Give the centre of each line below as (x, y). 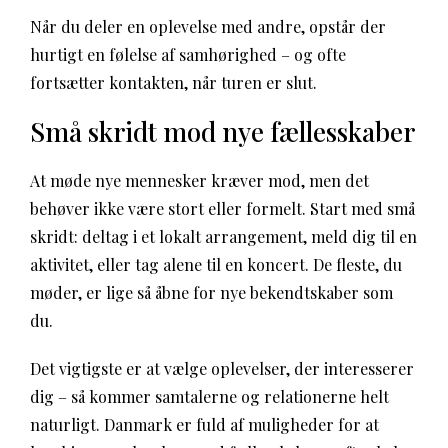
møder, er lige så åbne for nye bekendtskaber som (211, 292)
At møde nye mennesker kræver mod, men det (199, 180)
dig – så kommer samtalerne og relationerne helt (209, 396)
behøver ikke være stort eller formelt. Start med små (222, 208)
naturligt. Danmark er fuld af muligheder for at (204, 424)
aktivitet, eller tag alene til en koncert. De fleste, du (216, 264)
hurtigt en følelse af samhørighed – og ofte (188, 54)
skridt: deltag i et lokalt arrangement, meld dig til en (223, 236)
